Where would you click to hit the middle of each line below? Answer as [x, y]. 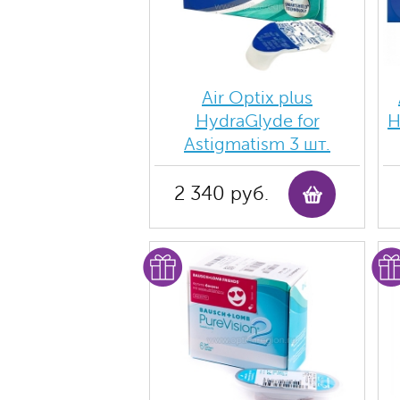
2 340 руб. [221, 194]
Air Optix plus [257, 98]
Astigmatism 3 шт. [257, 144]
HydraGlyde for [257, 121]
